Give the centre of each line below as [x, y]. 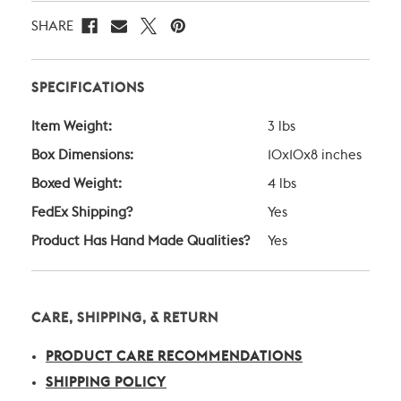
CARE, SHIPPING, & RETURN [125, 319]
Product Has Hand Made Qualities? [141, 242]
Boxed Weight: [77, 184]
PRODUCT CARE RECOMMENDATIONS [175, 357]
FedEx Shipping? [82, 213]
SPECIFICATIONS [88, 89]
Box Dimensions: [82, 156]
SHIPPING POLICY [107, 383]
